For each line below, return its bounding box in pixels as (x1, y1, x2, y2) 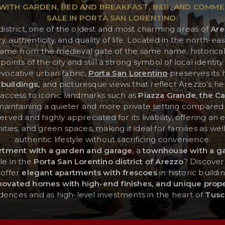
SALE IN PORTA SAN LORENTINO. (47, 13, 178, 23)
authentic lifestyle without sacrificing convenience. (14, 134, 211, 144)
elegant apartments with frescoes (22, 167, 157, 177)
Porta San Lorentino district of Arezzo (34, 156, 184, 166)
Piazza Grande (138, 90, 196, 100)
